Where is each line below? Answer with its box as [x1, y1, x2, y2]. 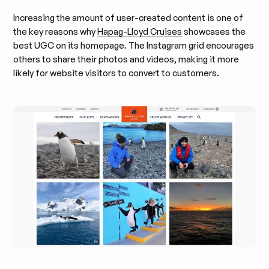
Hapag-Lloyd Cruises [97, 25, 183, 37]
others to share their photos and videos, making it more [13, 53, 240, 65]
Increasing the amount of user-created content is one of [13, 11, 244, 23]
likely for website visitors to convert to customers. [13, 67, 220, 79]
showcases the [182, 25, 246, 37]
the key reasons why [13, 25, 98, 37]
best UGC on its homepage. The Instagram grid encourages [13, 39, 255, 51]
